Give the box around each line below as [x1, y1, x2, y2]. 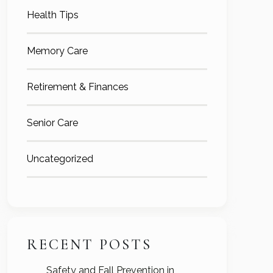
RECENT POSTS [27, 236, 152, 254]
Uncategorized [27, 153, 93, 165]
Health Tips [27, 9, 79, 21]
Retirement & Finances [27, 81, 129, 93]
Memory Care [27, 45, 88, 57]
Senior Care [27, 117, 78, 129]
